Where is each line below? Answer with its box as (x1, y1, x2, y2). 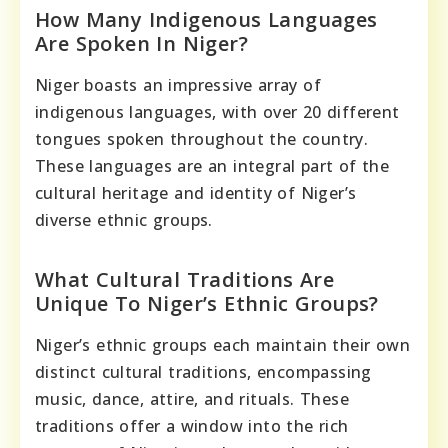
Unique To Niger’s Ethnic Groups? (35, 289, 379, 317)
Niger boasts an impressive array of (35, 73, 321, 96)
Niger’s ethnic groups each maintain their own (35, 333, 410, 356)
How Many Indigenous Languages (35, 5, 378, 33)
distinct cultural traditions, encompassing (35, 360, 372, 383)
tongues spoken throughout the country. (35, 127, 369, 150)
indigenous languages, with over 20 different (35, 100, 400, 123)
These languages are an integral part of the (35, 154, 390, 177)
